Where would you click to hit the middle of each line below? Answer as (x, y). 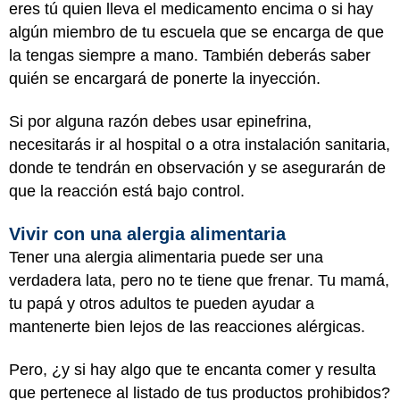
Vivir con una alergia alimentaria (147, 233)
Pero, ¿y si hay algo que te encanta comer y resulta (192, 370)
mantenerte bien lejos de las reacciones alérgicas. (187, 326)
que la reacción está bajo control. (127, 191)
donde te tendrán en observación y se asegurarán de (197, 168)
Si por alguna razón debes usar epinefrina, (160, 121)
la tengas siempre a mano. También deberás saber (190, 55)
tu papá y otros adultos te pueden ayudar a (162, 303)
